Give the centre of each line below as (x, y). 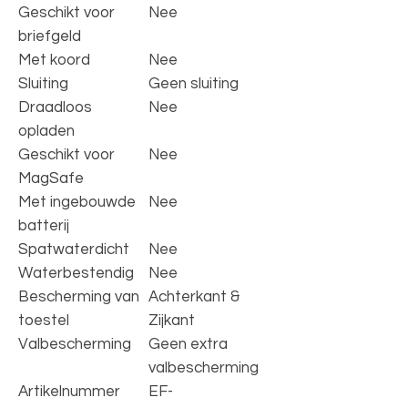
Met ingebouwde (77, 202)
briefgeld (50, 36)
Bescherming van (79, 296)
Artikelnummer (69, 391)
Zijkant (172, 320)
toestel (44, 320)
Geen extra (188, 344)
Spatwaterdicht (74, 249)
